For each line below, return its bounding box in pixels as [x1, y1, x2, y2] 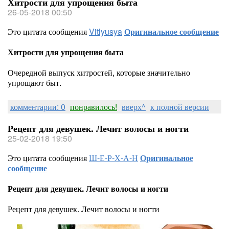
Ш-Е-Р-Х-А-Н [89, 152, 138, 164]
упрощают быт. [8, 77, 61, 88]
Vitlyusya [89, 26, 122, 37]
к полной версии [150, 101, 209, 112]
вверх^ [122, 101, 146, 112]
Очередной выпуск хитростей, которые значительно [8, 66, 190, 78]
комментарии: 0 [10, 101, 65, 112]
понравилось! [70, 101, 117, 112]
